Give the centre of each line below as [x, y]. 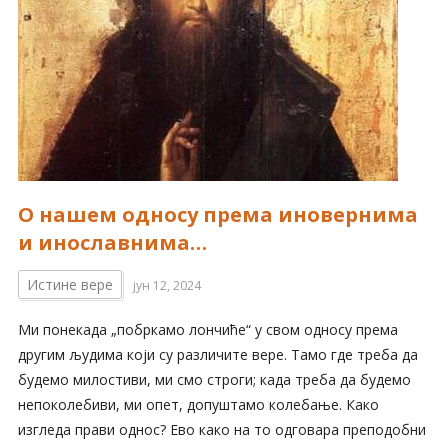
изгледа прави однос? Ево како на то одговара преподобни [221, 430]
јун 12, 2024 [166, 286]
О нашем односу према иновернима [217, 215]
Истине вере [69, 285]
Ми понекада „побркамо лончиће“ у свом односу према [207, 330]
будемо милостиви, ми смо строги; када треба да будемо [214, 380]
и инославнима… [112, 243]
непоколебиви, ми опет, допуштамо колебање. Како [198, 405]
